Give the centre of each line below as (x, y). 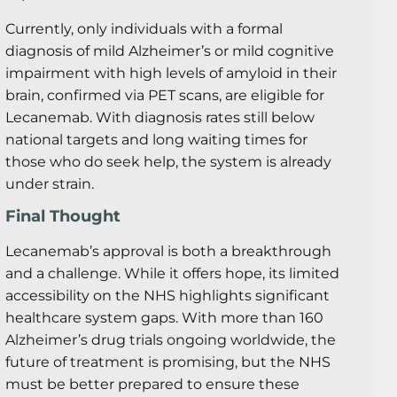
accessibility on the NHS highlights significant (167, 295)
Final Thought (63, 216)
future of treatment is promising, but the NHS (168, 362)
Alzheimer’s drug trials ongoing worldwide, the (171, 339)
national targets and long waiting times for (156, 139)
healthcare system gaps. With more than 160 (164, 317)
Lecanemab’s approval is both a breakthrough (168, 251)
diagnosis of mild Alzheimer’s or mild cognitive (170, 51)
